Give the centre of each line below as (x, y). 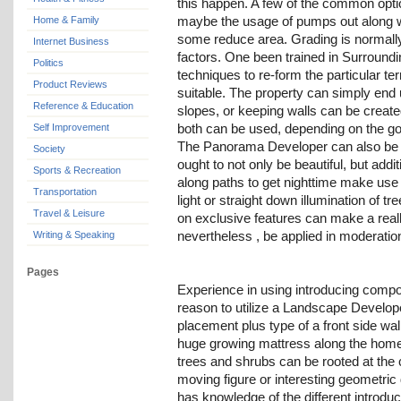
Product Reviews (70, 85)
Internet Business (71, 42)
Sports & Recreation (77, 171)
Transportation (65, 192)
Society (49, 149)
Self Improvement (71, 128)
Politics (48, 63)
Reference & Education (83, 106)
